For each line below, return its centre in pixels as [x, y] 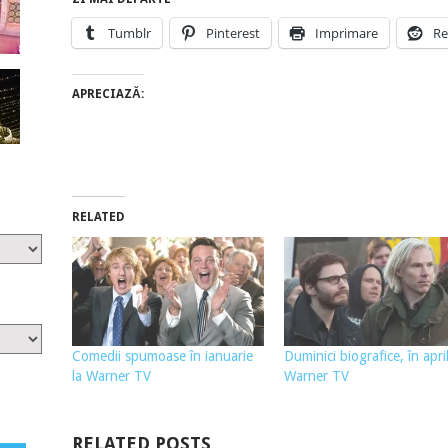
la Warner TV [111, 376]
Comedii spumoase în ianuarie [162, 356]
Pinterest [232, 32]
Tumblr [129, 32]
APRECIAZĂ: [107, 93]
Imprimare [346, 32]
